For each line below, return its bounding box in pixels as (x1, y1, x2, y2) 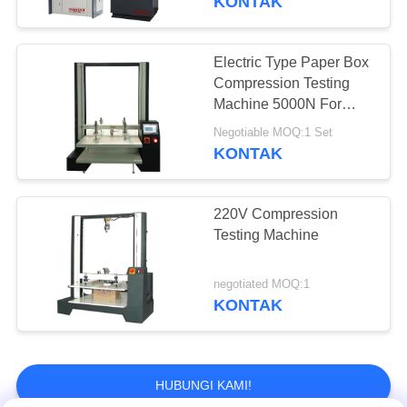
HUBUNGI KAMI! (155, 377, 252, 392)
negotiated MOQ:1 (213, 278, 311, 292)
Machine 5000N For (213, 95, 342, 112)
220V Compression (213, 205, 339, 222)
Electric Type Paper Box (213, 54, 370, 70)
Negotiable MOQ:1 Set (213, 126, 333, 140)
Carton (213, 116, 258, 133)
